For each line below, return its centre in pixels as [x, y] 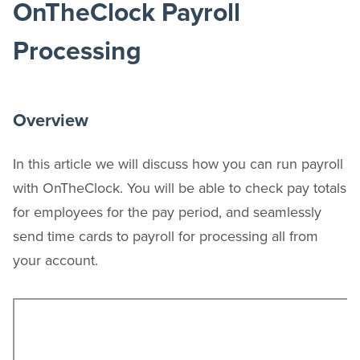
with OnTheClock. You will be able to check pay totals [180, 187]
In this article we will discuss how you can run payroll [178, 163]
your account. [57, 260]
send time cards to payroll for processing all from [166, 235]
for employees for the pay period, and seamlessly [167, 211]
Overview [51, 121]
